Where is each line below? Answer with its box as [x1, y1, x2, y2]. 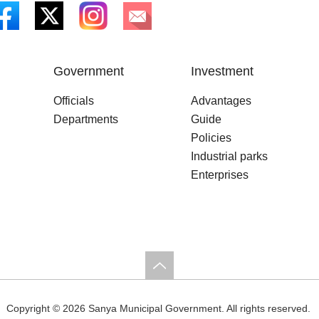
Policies [191, 132, 231, 144]
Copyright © [6, 303, 63, 314]
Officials [53, 95, 94, 107]
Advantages [191, 95, 251, 107]
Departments [53, 113, 118, 125]
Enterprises [191, 169, 249, 181]
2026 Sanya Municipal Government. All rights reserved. [62, 303, 313, 314]
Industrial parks [191, 150, 268, 162]
